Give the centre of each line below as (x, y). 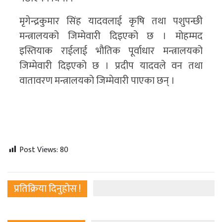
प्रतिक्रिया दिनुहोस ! (47, 189)
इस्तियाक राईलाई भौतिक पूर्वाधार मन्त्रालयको (111, 51)
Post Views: (39, 150)
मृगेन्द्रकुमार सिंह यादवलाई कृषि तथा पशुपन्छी (111, 22)
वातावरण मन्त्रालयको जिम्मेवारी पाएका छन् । (97, 81)
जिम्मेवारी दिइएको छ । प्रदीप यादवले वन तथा (111, 66)
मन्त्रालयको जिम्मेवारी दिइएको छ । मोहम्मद (111, 36)
